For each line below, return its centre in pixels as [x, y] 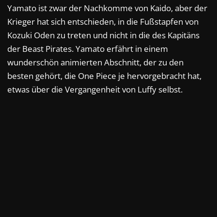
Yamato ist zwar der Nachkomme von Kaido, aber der [107, 8]
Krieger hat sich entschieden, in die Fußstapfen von [103, 21]
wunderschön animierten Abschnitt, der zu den [95, 62]
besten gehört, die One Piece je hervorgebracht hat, [104, 76]
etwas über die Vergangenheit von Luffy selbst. [95, 89]
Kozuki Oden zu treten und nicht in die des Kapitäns [103, 35]
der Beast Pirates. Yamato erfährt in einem [88, 48]
